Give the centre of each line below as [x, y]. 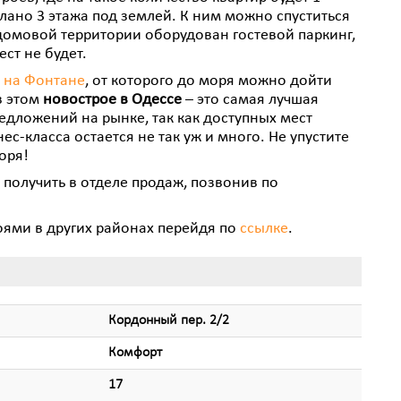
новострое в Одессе [111, 100]
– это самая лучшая [250, 100]
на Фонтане [44, 81]
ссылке [264, 229]
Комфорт [135, 352]
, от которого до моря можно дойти [209, 81]
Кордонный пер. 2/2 [169, 320]
